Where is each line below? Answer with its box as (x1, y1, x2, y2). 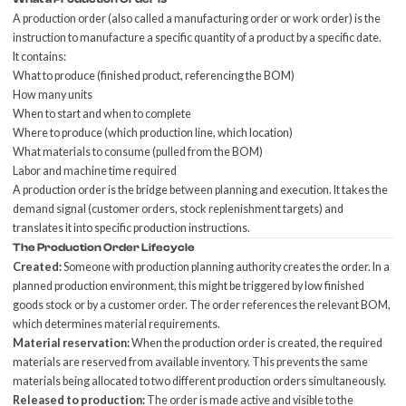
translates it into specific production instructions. (13, 221, 251, 235)
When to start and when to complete (13, 107, 192, 121)
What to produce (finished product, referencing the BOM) (13, 69, 295, 82)
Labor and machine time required (13, 164, 178, 178)
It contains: (13, 50, 67, 63)
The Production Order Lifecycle (13, 241, 196, 254)
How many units (13, 88, 93, 101)
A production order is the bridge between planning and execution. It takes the (13, 183, 389, 197)
